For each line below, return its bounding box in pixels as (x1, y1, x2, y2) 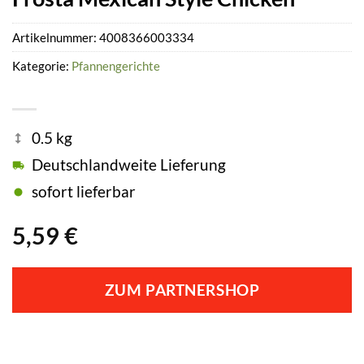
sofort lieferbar (32, 182, 136, 201)
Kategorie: (12, 58, 71, 74)
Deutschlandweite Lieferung (32, 155, 226, 175)
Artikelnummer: (12, 30, 99, 45)
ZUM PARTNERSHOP (104, 281, 260, 300)
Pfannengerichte (71, 58, 160, 74)
